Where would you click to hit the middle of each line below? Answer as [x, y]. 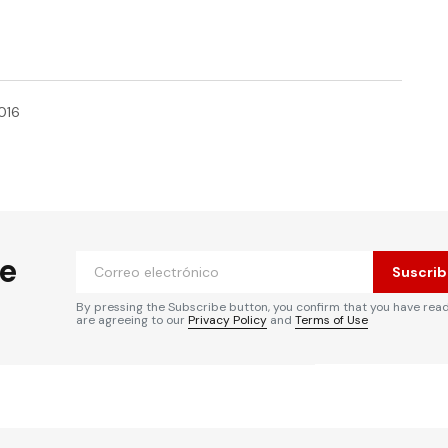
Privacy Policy [227, 320]
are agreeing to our [132, 320]
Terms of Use [331, 320]
